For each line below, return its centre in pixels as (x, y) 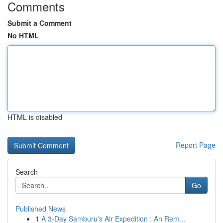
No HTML (23, 35)
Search (27, 172)
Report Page (196, 145)
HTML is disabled (35, 117)
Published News (41, 209)
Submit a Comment (40, 23)
